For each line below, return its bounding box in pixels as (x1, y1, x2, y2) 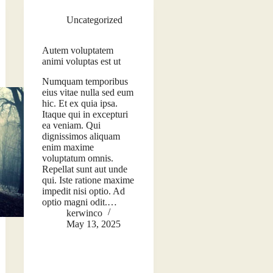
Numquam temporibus (41, 76, 128, 87)
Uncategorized (66, 15, 122, 26)
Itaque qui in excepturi (41, 108, 128, 119)
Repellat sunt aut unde (41, 163, 127, 174)
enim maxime (41, 141, 94, 152)
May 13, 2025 (66, 218, 121, 229)
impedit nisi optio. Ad (41, 185, 125, 196)
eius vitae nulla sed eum (41, 87, 133, 97)
